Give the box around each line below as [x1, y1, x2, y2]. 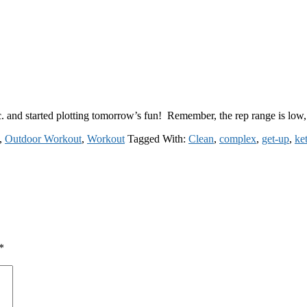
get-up [262, 132, 289, 145]
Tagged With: [127, 132, 188, 145]
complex [219, 132, 256, 145]
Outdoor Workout [5, 132, 82, 145]
